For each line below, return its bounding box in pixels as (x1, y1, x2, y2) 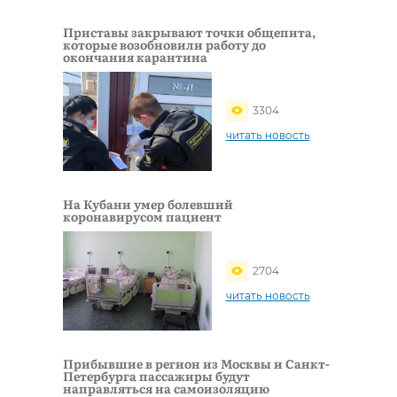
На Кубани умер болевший (63, 195, 233, 214)
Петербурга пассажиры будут (63, 367, 250, 385)
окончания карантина (63, 47, 207, 66)
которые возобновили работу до (63, 35, 266, 53)
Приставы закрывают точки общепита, (63, 22, 316, 41)
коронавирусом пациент (63, 207, 222, 226)
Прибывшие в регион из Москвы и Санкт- (63, 354, 330, 373)
